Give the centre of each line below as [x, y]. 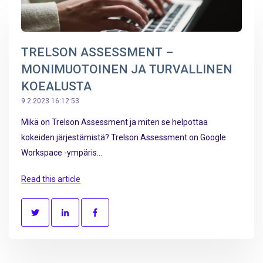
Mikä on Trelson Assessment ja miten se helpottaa [114, 122]
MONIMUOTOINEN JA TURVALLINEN [127, 69]
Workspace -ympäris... [62, 152]
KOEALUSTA [56, 86]
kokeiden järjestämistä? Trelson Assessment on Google [124, 137]
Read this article [51, 179]
